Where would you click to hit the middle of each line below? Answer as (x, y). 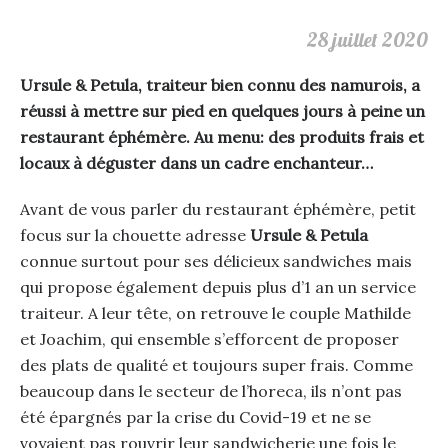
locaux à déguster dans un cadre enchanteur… (196, 163)
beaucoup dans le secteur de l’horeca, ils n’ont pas (210, 391)
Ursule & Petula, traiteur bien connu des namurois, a (219, 85)
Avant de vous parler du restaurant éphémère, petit (217, 209)
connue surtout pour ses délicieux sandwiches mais (215, 261)
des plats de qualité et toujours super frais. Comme (216, 365)
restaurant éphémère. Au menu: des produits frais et (221, 137)
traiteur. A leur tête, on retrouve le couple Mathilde (215, 313)
